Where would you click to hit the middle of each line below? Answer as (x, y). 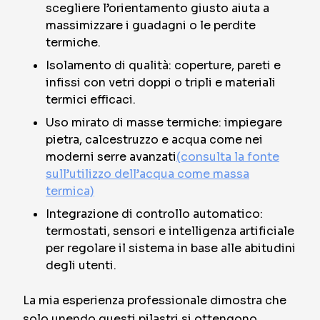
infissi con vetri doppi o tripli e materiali (161, 82)
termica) (70, 191)
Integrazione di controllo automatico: (154, 214)
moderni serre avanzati (111, 157)
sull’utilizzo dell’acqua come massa (147, 174)
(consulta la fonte (228, 157)
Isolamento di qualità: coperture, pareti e (163, 65)
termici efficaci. (91, 100)
